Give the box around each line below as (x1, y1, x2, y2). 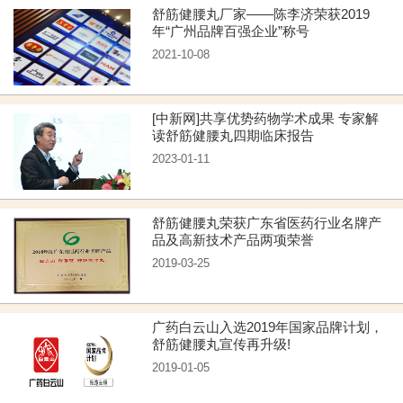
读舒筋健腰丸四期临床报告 (152, 129, 315, 143)
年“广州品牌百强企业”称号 (152, 24, 310, 39)
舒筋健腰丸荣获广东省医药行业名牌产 (152, 216, 382, 230)
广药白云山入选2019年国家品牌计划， (152, 320, 384, 335)
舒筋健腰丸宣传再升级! (152, 337, 291, 352)
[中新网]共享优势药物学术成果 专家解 (152, 112, 380, 126)
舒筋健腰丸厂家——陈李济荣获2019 (152, 7, 371, 22)
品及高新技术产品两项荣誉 (152, 233, 315, 247)
